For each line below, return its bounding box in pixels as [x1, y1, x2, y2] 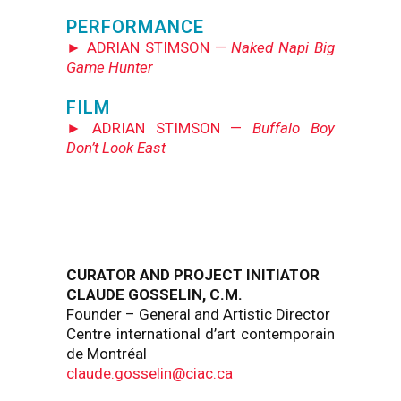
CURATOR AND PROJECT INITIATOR [66, 266, 320, 284]
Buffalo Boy [252, 119, 336, 137]
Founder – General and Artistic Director [66, 305, 330, 323]
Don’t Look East [66, 139, 166, 157]
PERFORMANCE [66, 16, 204, 38]
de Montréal [66, 345, 147, 363]
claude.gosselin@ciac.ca [66, 364, 233, 382]
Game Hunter [66, 58, 153, 76]
